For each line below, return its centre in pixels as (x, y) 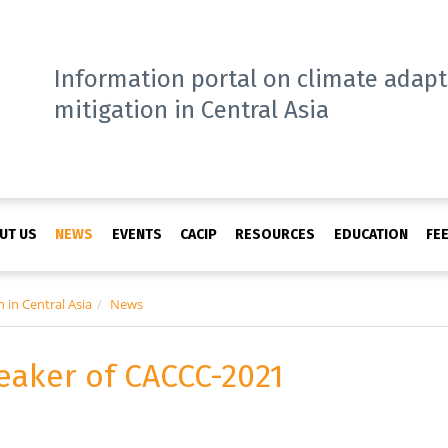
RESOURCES (275, 235)
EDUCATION (370, 235)
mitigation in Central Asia (191, 110)
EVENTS (136, 235)
